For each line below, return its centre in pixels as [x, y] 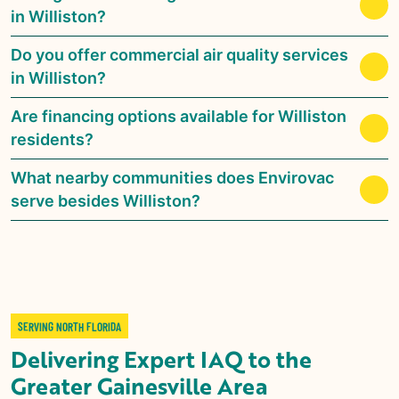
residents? [52, 139]
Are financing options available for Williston [179, 116]
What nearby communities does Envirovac [172, 177]
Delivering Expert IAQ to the [161, 358]
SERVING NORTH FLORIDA [69, 326]
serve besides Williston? [106, 200]
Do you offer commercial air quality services [179, 54]
